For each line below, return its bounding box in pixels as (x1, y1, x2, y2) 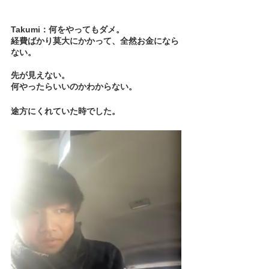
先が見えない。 (11, 70, 70, 80)
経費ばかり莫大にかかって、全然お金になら (11, 35, 179, 46)
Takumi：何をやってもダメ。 (11, 24, 124, 34)
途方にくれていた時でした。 (11, 106, 120, 116)
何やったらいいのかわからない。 (11, 81, 137, 91)
